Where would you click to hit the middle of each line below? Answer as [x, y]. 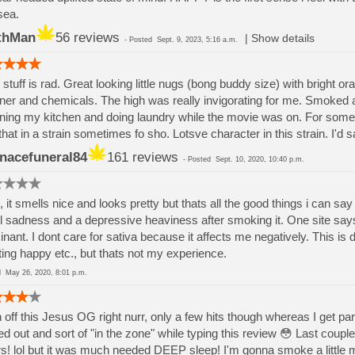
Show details [282, 38]
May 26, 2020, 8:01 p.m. [46, 273]
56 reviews [87, 38]
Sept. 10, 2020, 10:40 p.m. [260, 159]
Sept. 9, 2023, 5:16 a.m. [197, 40]
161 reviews [142, 157]
